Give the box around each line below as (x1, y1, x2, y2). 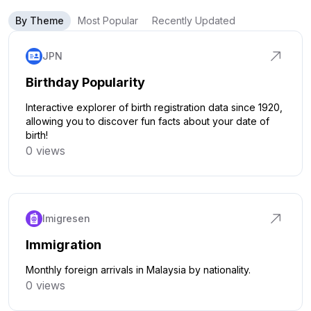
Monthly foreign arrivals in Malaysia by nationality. (26, 264, 251, 276)
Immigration (26, 237, 101, 252)
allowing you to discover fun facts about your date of (26, 115, 269, 127)
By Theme (15, 15, 64, 26)
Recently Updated (152, 15, 235, 26)
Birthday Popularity (26, 75, 145, 90)
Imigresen (42, 212, 90, 224)
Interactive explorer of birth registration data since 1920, (26, 101, 283, 113)
